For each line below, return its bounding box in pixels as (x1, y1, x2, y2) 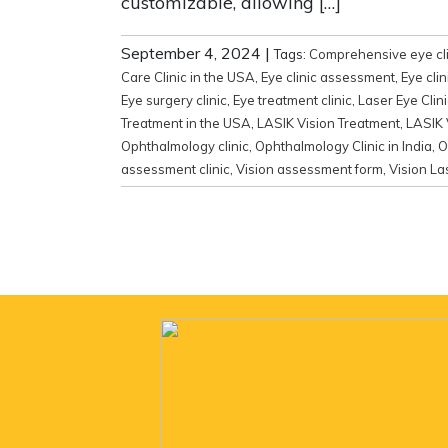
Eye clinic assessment (261, 68, 395, 85)
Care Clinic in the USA (121, 68, 255, 85)
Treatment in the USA (121, 114, 251, 131)
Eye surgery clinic (121, 91, 227, 108)
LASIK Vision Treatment (257, 114, 400, 131)
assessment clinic (121, 160, 230, 177)
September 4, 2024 (121, 42, 261, 63)
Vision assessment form (236, 160, 383, 177)
